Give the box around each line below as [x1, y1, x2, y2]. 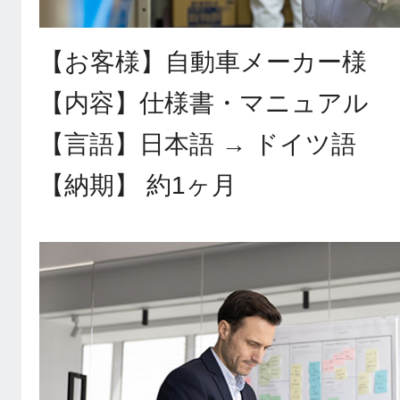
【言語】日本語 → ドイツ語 [39, 130, 356, 159]
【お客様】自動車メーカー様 [39, 48, 367, 77]
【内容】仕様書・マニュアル [39, 89, 369, 118]
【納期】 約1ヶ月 [39, 171, 237, 200]
